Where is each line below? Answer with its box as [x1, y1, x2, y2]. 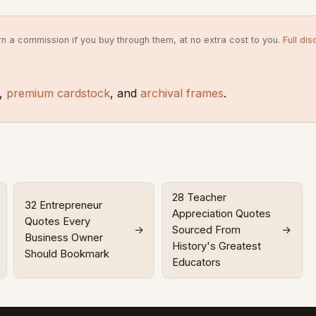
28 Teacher [172, 190, 227, 204]
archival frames [140, 86, 224, 101]
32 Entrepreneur [24, 199, 102, 212]
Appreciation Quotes [172, 207, 272, 220]
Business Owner [24, 231, 103, 245]
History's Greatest [172, 239, 262, 253]
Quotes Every [24, 215, 90, 229]
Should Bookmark [24, 248, 109, 261]
